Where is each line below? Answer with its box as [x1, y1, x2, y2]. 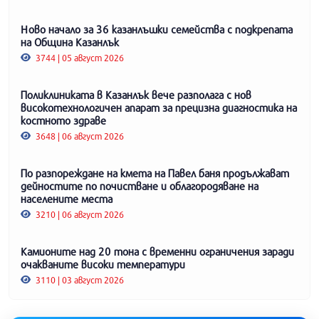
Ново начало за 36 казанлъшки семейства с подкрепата [21, 22, 293, 36]
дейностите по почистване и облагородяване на [21, 179, 258, 192]
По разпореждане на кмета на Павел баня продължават [21, 166, 289, 179]
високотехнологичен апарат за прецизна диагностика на [21, 100, 297, 114]
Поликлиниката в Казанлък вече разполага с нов [21, 88, 251, 101]
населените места [21, 192, 113, 205]
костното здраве [21, 113, 106, 127]
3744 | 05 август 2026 [33, 51, 125, 63]
